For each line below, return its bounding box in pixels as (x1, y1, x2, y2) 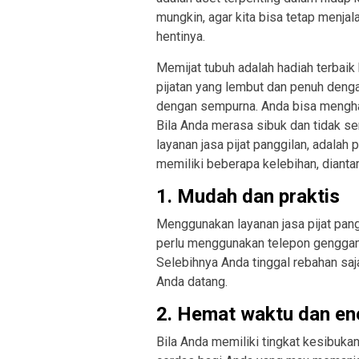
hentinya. (156, 28, 205, 44)
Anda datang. (156, 273, 228, 289)
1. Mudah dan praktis (156, 184, 340, 208)
